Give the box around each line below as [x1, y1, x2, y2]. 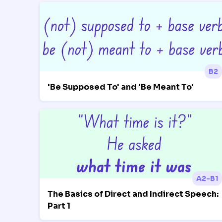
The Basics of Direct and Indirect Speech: [48, 188, 219, 199]
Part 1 [48, 200, 70, 211]
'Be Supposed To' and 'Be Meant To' [48, 81, 194, 92]
